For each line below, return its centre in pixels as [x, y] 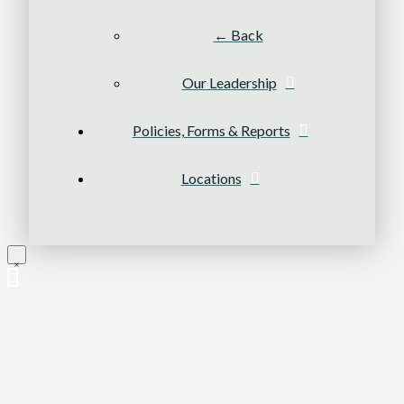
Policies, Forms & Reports [211, 131]
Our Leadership [229, 83]
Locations [211, 179]
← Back [238, 35]
